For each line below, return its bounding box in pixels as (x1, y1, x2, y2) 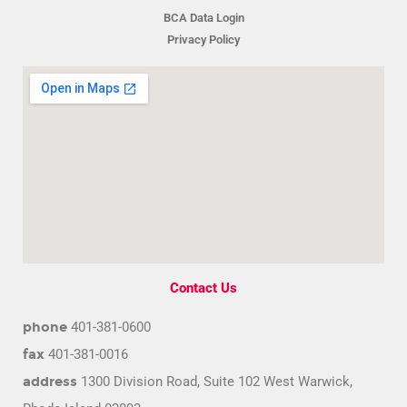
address (23, 372, 77, 390)
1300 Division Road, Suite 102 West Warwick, (77, 372, 352, 390)
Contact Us (170, 279, 237, 296)
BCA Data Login (163, 10, 244, 25)
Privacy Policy (167, 32, 240, 46)
